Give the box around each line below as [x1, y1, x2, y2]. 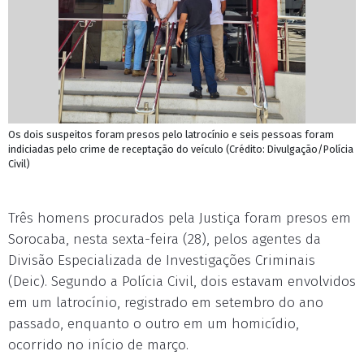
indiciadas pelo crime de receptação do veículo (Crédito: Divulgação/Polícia [8, 143, 353, 155]
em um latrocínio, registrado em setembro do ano [8, 294, 323, 311]
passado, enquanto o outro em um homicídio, [8, 315, 299, 332]
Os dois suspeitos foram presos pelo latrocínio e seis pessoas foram [8, 128, 334, 141]
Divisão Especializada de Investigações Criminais [8, 252, 315, 269]
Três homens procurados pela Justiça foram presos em [8, 210, 351, 227]
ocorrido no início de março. [8, 336, 188, 353]
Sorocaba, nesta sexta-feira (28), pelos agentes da [8, 231, 321, 248]
